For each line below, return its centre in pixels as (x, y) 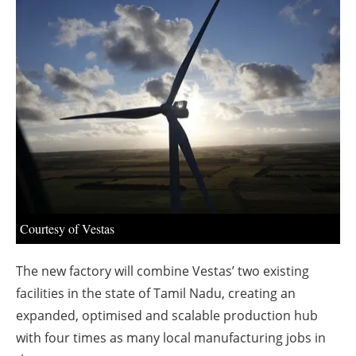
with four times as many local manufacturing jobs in (171, 338)
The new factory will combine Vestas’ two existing (163, 271)
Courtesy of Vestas (67, 229)
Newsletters (186, 43)
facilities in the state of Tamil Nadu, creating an (156, 294)
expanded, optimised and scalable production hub (167, 316)
